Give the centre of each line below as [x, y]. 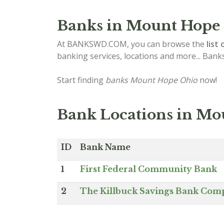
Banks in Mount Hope [138, 26]
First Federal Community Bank [148, 169]
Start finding [81, 80]
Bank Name [105, 147]
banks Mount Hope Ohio [151, 80]
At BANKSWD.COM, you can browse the [132, 44]
